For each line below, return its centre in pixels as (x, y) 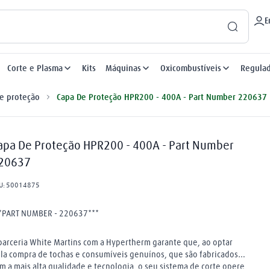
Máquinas (123, 68)
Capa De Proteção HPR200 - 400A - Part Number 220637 (162, 97)
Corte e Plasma (35, 68)
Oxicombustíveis (191, 68)
